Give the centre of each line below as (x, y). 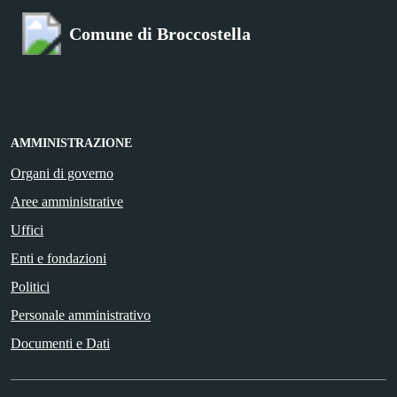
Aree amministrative (67, 201)
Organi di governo (62, 173)
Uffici (27, 230)
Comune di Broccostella (160, 33)
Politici (30, 286)
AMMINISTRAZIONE (71, 143)
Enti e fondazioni (58, 258)
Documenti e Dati (60, 343)
